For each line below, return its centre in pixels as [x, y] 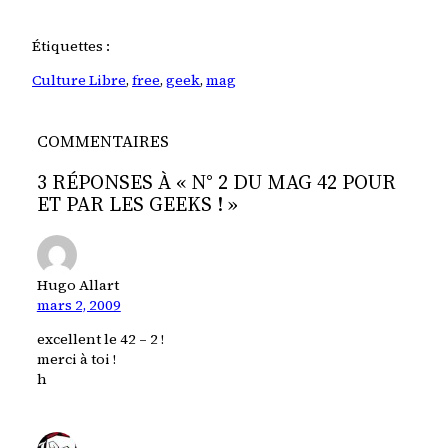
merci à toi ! [76, 359]
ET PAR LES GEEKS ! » [137, 203]
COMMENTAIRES [102, 140]
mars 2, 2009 [78, 305]
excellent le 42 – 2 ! [100, 339]
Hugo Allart [77, 285]
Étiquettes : [71, 45]
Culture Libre [79, 79]
